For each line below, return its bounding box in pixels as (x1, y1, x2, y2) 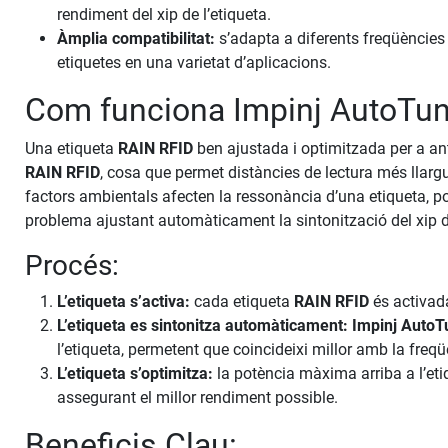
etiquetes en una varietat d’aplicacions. (57, 53, 332, 73)
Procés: (25, 249, 120, 283)
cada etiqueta (190, 292, 295, 312)
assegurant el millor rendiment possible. (57, 388, 339, 408)
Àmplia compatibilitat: (57, 29, 216, 49)
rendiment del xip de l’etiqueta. (57, 5, 272, 25)
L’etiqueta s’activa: (57, 292, 191, 312)
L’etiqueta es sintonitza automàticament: (57, 316, 349, 336)
